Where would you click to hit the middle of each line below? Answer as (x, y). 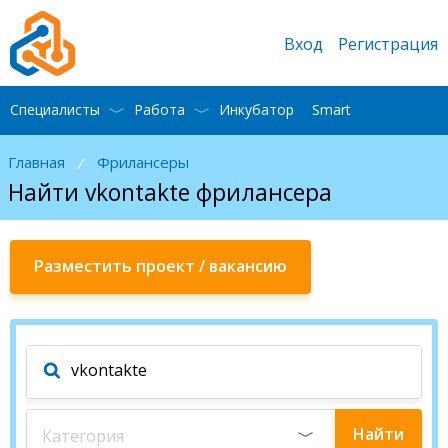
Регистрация (388, 43)
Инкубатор (256, 109)
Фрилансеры (143, 161)
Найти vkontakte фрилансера (170, 192)
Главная (36, 161)
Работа (159, 109)
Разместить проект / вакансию (160, 265)
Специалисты (55, 109)
